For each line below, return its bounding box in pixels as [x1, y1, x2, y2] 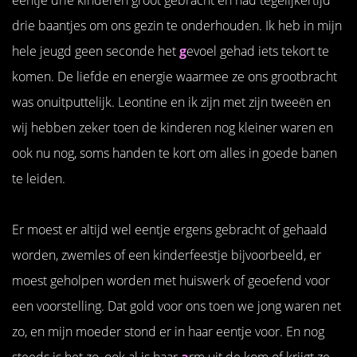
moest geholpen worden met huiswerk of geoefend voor [12, 271, 330, 289]
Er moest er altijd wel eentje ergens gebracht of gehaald [12, 220, 328, 238]
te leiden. [12, 169, 65, 187]
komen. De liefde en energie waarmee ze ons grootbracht [12, 67, 337, 85]
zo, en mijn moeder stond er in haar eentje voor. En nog [12, 322, 324, 340]
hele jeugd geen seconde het [12, 41, 179, 60]
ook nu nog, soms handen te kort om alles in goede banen [12, 143, 337, 162]
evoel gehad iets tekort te [186, 41, 329, 60]
